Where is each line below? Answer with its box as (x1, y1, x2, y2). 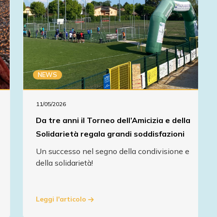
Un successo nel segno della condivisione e (36, 146, 189, 156)
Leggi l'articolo (36, 195, 88, 203)
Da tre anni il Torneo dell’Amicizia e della (36, 115, 190, 125)
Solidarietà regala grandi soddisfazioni (36, 128, 185, 139)
